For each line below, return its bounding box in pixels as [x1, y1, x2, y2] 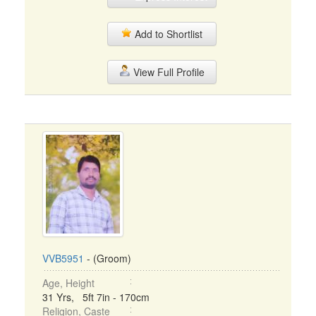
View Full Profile [130, 65, 205, 79]
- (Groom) [84, 251, 131, 265]
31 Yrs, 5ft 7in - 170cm [42, 290, 150, 304]
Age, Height [42, 276, 95, 290]
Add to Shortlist [132, 27, 202, 41]
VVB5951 [42, 251, 84, 265]
